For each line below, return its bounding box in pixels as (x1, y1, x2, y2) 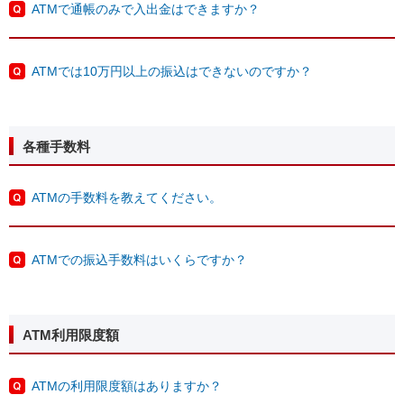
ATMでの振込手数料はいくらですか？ (32, 252, 247, 267)
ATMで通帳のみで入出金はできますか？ (32, 2, 260, 16)
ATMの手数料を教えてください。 (32, 190, 222, 205)
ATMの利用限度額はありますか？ (32, 379, 222, 393)
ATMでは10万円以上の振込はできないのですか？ (32, 64, 312, 78)
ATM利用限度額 (23, 327, 119, 343)
